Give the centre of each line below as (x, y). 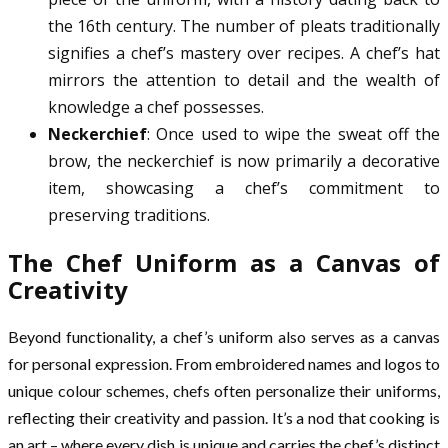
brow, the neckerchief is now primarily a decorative (244, 161)
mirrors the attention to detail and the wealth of (244, 80)
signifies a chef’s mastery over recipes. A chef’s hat (244, 53)
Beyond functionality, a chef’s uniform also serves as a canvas (224, 336)
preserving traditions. (129, 215)
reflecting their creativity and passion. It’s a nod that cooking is (224, 417)
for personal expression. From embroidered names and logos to (224, 363)
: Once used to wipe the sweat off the (293, 134)
